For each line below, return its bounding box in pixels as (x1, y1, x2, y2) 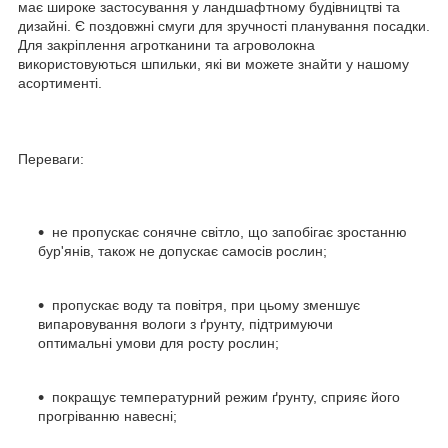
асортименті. (18, 74, 102, 91)
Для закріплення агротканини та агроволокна (18, 36, 315, 53)
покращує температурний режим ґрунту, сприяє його (52, 388, 400, 405)
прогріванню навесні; (38, 407, 177, 424)
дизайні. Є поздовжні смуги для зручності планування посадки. (18, 17, 430, 34)
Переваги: (18, 150, 84, 167)
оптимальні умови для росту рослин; (38, 334, 279, 351)
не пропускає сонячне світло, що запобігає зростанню (52, 223, 407, 240)
